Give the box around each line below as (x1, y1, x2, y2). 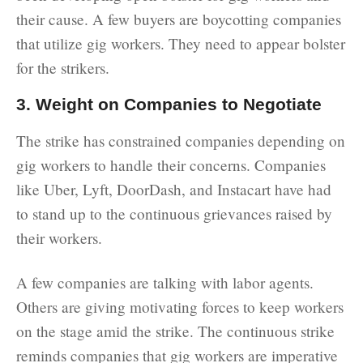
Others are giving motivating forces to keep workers (16, 296, 344, 317)
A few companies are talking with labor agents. (16, 271, 314, 293)
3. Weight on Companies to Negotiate (16, 94, 322, 113)
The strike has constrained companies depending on (16, 130, 345, 151)
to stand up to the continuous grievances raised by (16, 203, 332, 224)
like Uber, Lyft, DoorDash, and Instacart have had (16, 178, 331, 199)
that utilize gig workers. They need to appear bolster (16, 32, 345, 53)
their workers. (16, 227, 102, 248)
